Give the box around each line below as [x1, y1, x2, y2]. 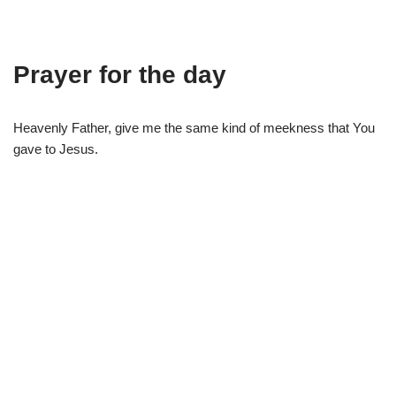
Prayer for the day [13, 60, 226, 88]
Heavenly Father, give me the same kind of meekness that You [13, 119, 375, 135]
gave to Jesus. [13, 141, 98, 156]
